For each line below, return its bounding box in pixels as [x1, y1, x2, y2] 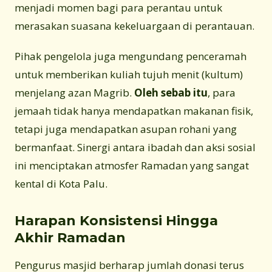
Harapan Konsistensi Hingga [15, 212, 218, 229]
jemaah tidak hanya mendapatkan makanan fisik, [15, 103, 253, 118]
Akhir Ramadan [15, 229, 126, 246]
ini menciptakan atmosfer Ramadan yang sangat [15, 158, 249, 172]
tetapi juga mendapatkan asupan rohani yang [15, 121, 237, 136]
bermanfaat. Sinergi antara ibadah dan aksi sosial [15, 140, 256, 154]
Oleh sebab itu [134, 85, 208, 100]
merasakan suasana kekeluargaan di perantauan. [15, 18, 254, 33]
